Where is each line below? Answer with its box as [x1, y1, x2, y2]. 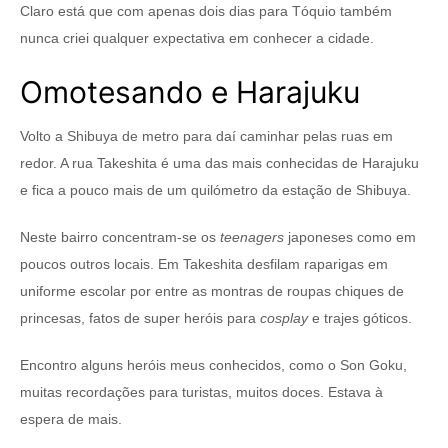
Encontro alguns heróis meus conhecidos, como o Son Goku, [20, 357, 407, 374]
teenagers [220, 229, 284, 246]
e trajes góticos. [312, 310, 412, 327]
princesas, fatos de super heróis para [20, 310, 260, 327]
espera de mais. [20, 411, 122, 428]
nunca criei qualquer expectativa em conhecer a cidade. [20, 30, 374, 47]
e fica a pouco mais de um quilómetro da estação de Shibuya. [20, 182, 411, 199]
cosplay [260, 310, 312, 327]
